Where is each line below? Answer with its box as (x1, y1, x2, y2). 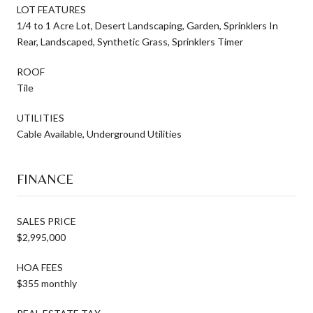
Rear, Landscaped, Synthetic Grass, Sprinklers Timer (17, 35, 243, 48)
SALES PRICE (17, 214, 76, 227)
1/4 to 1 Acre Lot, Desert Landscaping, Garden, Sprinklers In (17, 19, 278, 31)
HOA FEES (17, 261, 63, 273)
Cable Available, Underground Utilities (17, 127, 182, 140)
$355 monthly (17, 277, 77, 289)
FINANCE (17, 170, 73, 187)
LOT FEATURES (17, 3, 86, 15)
